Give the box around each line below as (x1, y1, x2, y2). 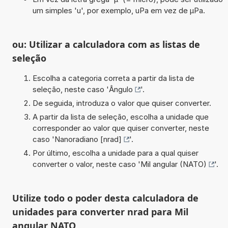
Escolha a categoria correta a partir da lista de (32, 73, 194, 83)
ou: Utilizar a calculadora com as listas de (12, 38, 200, 50)
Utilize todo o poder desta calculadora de (12, 191, 198, 204)
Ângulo (108, 84, 133, 94)
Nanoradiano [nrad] (54, 134, 122, 144)
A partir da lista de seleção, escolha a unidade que (32, 111, 209, 122)
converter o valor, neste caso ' (32, 159, 140, 169)
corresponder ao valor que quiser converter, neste (32, 123, 209, 133)
